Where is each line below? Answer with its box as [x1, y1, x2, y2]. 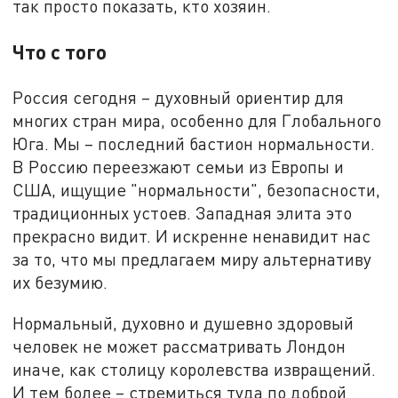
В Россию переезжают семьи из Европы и [12, 156, 345, 178]
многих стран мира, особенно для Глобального [12, 110, 382, 131]
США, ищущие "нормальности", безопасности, [12, 179, 381, 201]
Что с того [12, 39, 107, 65]
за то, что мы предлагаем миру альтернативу [12, 249, 372, 270]
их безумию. [12, 272, 108, 293]
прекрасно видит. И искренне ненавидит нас [12, 226, 371, 247]
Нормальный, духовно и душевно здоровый [12, 312, 354, 333]
